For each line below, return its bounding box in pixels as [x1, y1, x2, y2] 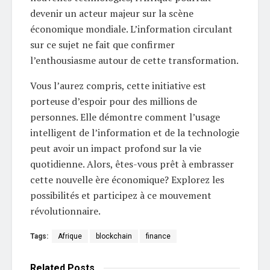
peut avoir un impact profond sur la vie [30, 141, 201, 155]
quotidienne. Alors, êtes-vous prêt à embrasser [30, 157, 234, 171]
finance [146, 231, 171, 240]
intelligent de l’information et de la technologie [30, 125, 239, 139]
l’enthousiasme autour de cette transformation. [30, 53, 239, 67]
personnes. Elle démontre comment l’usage [30, 110, 220, 124]
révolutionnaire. [30, 204, 101, 218]
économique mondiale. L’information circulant [30, 22, 233, 36]
